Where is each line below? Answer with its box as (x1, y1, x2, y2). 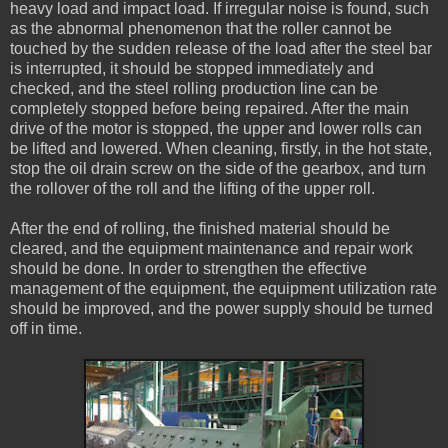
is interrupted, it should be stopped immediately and (10, 59, 374, 77)
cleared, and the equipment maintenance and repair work (10, 239, 413, 257)
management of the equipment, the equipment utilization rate (10, 279, 437, 297)
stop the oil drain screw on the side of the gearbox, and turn (10, 159, 426, 177)
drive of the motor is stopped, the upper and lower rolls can (10, 119, 422, 137)
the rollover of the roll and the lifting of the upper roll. (10, 179, 375, 197)
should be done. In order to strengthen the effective (10, 259, 367, 277)
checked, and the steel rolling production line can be (10, 79, 378, 97)
